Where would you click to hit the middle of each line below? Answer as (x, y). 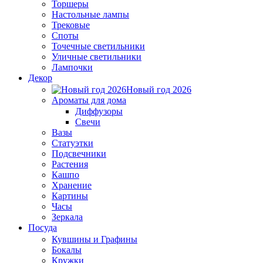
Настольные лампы (90, 14)
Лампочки (72, 67)
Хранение (72, 185)
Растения (70, 164)
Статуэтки (73, 143)
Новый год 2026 (159, 89)
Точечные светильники (98, 46)
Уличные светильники (97, 57)
